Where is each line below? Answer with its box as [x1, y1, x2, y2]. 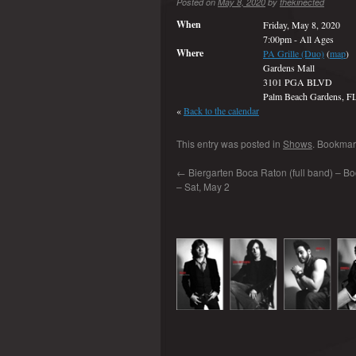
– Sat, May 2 [176, 180, 230, 193]
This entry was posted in [176, 137, 283, 150]
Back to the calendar [184, 104, 259, 117]
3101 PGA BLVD [263, 75, 332, 88]
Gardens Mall [263, 61, 315, 74]
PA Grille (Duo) [263, 47, 324, 60]
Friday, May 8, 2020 [263, 18, 340, 31]
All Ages [300, 33, 334, 45]
